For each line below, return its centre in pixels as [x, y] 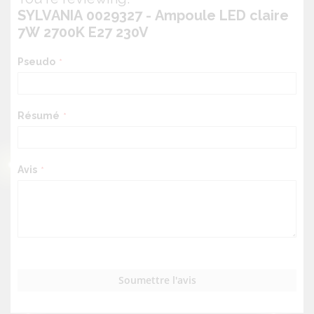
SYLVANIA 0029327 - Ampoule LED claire [153, 15]
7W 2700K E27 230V [83, 32]
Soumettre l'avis [157, 280]
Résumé [39, 115]
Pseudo [36, 61]
